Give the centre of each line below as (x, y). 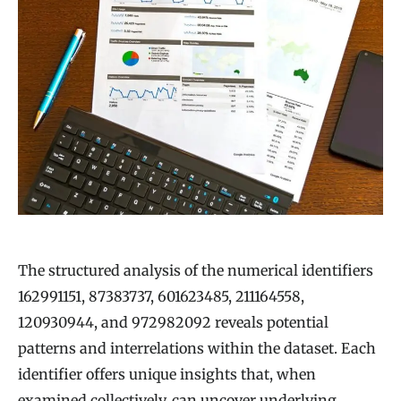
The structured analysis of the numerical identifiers (196, 270)
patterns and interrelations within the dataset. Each (197, 348)
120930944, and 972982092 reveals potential (173, 322)
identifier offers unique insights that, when (167, 374)
